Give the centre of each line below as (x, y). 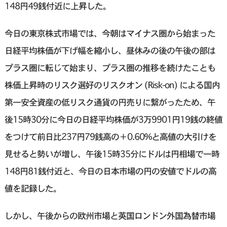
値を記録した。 (33, 188)
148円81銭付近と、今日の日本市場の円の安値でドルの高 (110, 171)
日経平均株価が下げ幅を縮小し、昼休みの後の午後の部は (110, 51)
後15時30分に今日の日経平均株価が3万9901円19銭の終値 (113, 120)
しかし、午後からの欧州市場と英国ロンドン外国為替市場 (110, 216)
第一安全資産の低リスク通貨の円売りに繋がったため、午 (110, 102)
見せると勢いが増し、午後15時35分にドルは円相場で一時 (112, 154)
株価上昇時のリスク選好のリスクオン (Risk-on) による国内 (112, 85)
